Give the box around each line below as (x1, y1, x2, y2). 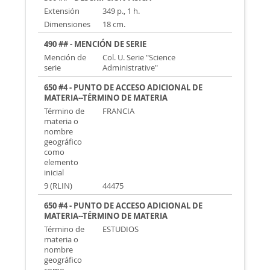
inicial (44, 168, 64, 178)
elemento (44, 157, 79, 168)
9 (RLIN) (44, 181, 73, 191)
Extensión (44, 6, 80, 16)
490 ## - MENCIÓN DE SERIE (44, 39, 147, 49)
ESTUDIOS (102, 224, 139, 234)
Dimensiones (44, 19, 91, 30)
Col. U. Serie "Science (102, 52, 175, 63)
